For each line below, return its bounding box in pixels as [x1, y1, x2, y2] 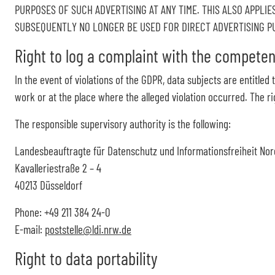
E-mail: [15, 222, 45, 236]
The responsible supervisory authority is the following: [15, 117, 231, 131]
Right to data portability [15, 247, 158, 269]
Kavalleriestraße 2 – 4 [15, 161, 101, 175]
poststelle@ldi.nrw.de [45, 222, 131, 236]
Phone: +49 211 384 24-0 [15, 205, 110, 219]
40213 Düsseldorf [15, 178, 82, 192]
